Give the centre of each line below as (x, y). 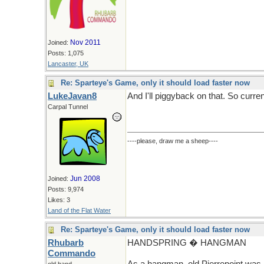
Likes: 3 (59, 200)
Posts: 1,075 (66, 53)
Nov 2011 (85, 42)
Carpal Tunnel (68, 107)
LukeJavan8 (72, 96)
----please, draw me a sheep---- (173, 141)
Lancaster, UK (68, 64)
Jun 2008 (85, 179)
